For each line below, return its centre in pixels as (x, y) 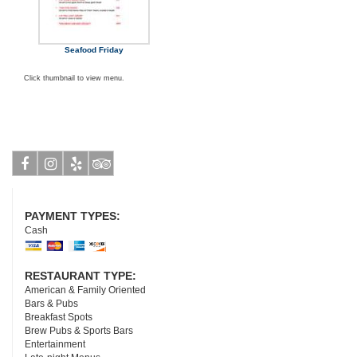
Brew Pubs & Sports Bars (79, 331)
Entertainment (55, 344)
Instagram (70, 190)
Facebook (44, 190)
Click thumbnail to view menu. (74, 78)
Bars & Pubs (51, 304)
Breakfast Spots (59, 317)
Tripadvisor (124, 190)
